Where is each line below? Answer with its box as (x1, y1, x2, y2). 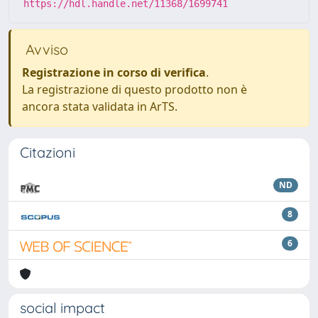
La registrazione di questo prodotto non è (22, 82, 247, 97)
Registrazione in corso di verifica (22, 65, 206, 80)
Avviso (22, 40, 68, 58)
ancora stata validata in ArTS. (22, 99, 177, 114)
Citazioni (20, 143, 75, 161)
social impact (20, 299, 105, 317)
